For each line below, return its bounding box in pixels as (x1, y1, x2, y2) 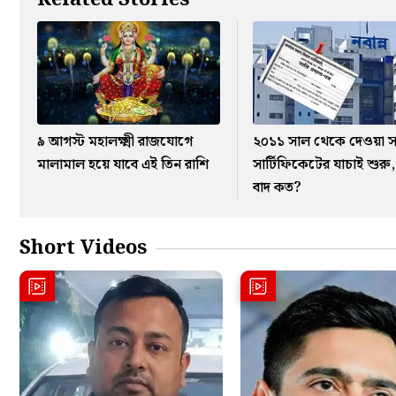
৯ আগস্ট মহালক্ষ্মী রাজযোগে (37, 131, 193, 154)
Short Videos (19, 232, 147, 264)
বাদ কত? (253, 177, 302, 200)
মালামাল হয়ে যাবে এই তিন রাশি (37, 154, 209, 177)
